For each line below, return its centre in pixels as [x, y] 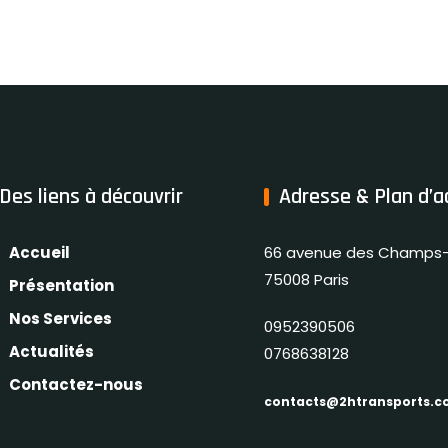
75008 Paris [306, 280]
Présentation [61, 286]
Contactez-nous [76, 385]
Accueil [39, 253]
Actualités [51, 352]
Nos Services [60, 319]
